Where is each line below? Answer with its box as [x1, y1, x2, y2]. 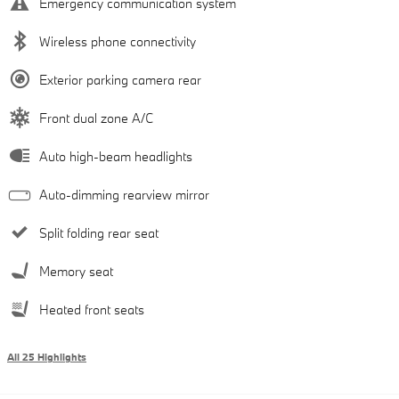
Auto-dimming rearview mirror [39, 186, 209, 204]
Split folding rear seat [39, 224, 159, 242]
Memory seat [39, 263, 113, 281]
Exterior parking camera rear [39, 71, 201, 89]
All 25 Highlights [7, 351, 86, 364]
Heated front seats [39, 301, 144, 319]
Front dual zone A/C [39, 110, 153, 127]
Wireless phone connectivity [39, 33, 196, 51]
